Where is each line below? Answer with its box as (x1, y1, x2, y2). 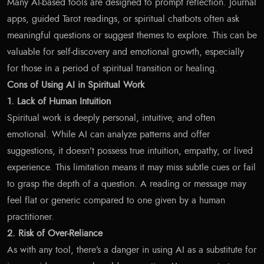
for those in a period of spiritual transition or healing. (7, 63, 217, 73)
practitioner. (7, 212, 54, 222)
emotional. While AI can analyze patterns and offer (7, 129, 210, 139)
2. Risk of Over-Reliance (7, 228, 103, 238)
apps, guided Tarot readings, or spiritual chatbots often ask (7, 14, 239, 24)
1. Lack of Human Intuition (7, 96, 111, 106)
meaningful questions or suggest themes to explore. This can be (7, 30, 257, 40)
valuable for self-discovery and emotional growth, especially (7, 47, 244, 57)
